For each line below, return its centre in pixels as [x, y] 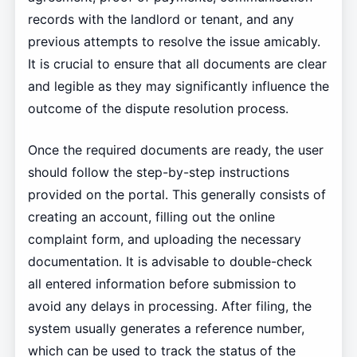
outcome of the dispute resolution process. [158, 109]
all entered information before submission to [162, 284]
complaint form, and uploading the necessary [164, 239]
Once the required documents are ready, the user [175, 150]
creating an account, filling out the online [151, 217]
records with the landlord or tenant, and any [161, 20]
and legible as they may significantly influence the [178, 86]
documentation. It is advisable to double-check [170, 262]
